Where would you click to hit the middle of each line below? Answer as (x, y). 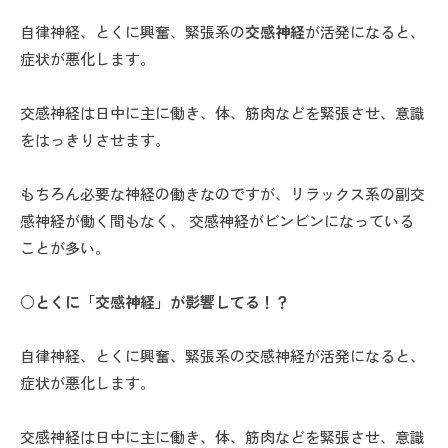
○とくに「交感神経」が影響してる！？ (155, 302)
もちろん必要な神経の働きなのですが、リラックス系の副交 (222, 194)
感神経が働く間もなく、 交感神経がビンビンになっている (217, 221)
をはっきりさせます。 (95, 140)
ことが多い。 (65, 248)
